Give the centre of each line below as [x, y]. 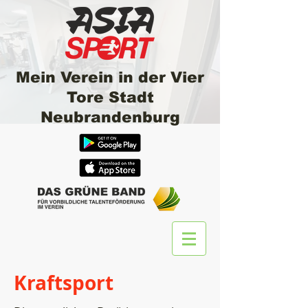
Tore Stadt [110, 97]
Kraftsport [64, 283]
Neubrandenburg [110, 117]
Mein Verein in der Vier [110, 77]
